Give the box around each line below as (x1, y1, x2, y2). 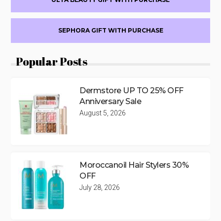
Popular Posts (16, 54, 88, 70)
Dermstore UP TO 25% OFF (79, 86, 184, 96)
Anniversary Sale (79, 97, 142, 107)
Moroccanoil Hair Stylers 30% (79, 160, 189, 170)
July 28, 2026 (79, 184, 120, 192)
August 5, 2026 (79, 109, 126, 117)
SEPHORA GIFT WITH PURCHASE (58, 27, 163, 35)
